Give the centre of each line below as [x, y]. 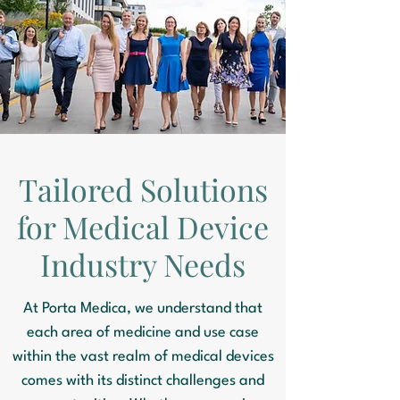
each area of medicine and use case [143, 333]
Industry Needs [143, 264]
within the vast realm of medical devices [143, 357]
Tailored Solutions [143, 189]
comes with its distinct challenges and [143, 381]
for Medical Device [143, 227]
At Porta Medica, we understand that [143, 308]
